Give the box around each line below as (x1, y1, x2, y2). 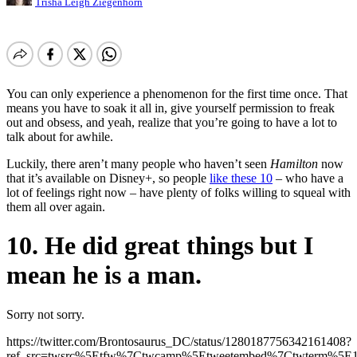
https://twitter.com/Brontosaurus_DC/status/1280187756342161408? (6, 334, 351, 348)
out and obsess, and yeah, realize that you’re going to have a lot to (6, 115, 337, 129)
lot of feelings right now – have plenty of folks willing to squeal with (6, 185, 351, 199)
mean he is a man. (6, 261, 202, 290)
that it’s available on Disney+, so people (6, 171, 210, 185)
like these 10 (210, 171, 273, 185)
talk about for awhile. (6, 129, 113, 143)
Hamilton (270, 156, 321, 171)
